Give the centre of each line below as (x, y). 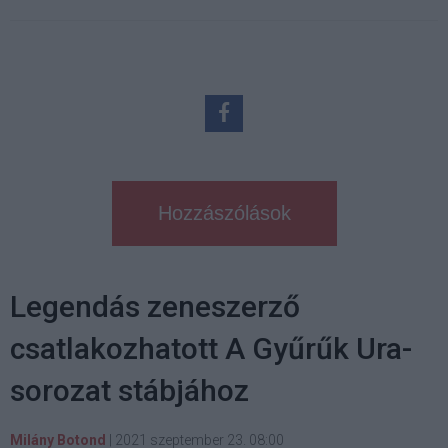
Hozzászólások (224, 212)
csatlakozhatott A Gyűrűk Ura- (211, 348)
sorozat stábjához (129, 390)
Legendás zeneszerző (155, 306)
